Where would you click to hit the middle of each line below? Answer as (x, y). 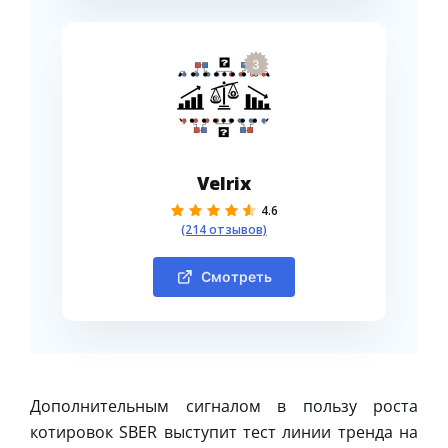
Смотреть (236, 276)
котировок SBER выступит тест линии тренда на (224, 431)
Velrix (224, 182)
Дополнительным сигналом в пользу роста (224, 405)
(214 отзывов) (224, 229)
